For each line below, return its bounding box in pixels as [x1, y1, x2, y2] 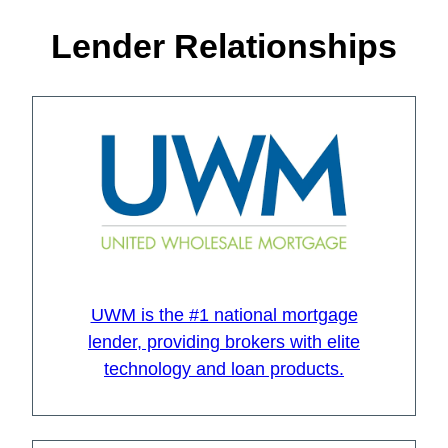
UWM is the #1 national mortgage [90, 305, 358, 326]
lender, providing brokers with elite [88, 332, 360, 353]
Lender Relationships [51, 27, 397, 66]
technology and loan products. [104, 359, 344, 380]
